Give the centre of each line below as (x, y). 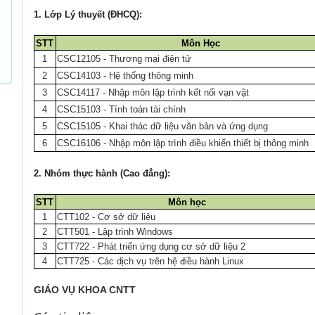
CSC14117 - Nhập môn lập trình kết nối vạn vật (153, 92)
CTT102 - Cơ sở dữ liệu (106, 217)
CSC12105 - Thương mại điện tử (124, 59)
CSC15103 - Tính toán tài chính (121, 109)
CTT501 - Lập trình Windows (115, 232)
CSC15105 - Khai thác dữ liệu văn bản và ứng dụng (162, 126)
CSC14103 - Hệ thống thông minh (125, 76)
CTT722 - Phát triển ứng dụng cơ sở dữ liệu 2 (151, 246)
